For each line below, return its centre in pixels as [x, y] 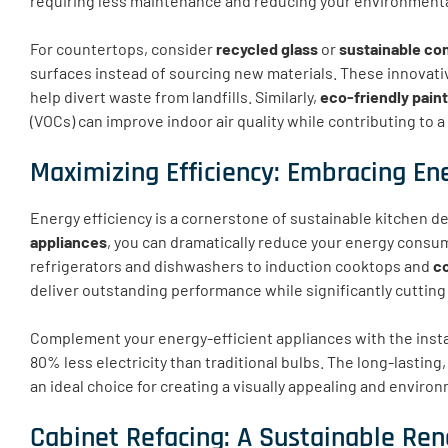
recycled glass [267, 48]
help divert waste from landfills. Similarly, [175, 96]
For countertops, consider [123, 48]
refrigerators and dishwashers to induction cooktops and [231, 265]
